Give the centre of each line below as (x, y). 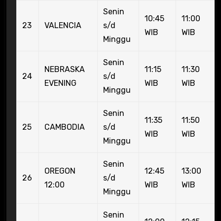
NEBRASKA (64, 69)
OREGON (60, 171)
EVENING (60, 83)
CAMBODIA (64, 127)
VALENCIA (63, 25)
